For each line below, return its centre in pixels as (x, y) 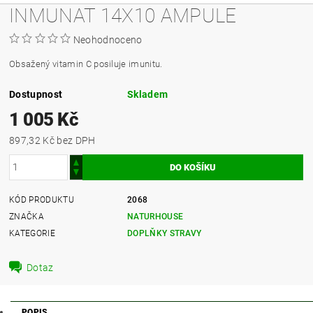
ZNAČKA (27, 216)
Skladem (148, 94)
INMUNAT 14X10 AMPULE (123, 15)
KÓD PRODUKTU (42, 199)
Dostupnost (36, 94)
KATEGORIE (32, 233)
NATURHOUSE (155, 216)
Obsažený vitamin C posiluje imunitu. (86, 64)
